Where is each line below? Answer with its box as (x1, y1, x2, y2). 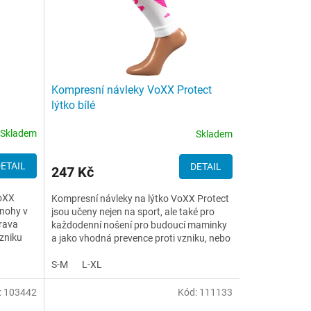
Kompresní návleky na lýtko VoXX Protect (51, 193, 229, 204)
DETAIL (190, 161, 221, 172)
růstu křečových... (51, 246, 128, 257)
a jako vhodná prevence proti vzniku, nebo (51, 233, 230, 244)
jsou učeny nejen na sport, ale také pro (51, 206, 215, 217)
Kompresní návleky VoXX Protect (51, 83, 212, 96)
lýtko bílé (51, 99, 95, 112)
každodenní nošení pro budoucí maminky (51, 219, 227, 230)
